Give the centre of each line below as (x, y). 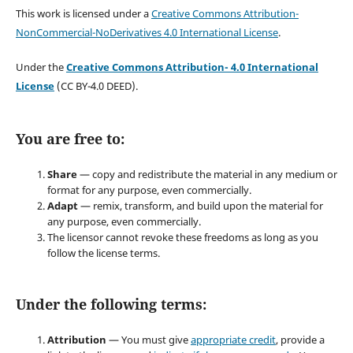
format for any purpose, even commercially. (149, 190)
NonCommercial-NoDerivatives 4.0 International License (147, 33)
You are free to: (70, 139)
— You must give (148, 340)
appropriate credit (233, 340)
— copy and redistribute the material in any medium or (207, 175)
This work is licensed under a (83, 14)
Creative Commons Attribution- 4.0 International (192, 67)
